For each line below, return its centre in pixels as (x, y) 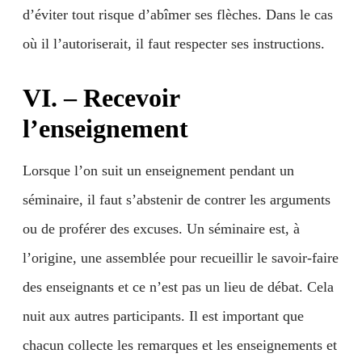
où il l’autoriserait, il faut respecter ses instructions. (174, 44)
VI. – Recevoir (101, 98)
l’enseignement (105, 128)
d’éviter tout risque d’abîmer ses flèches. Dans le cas (178, 15)
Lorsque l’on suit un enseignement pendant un (158, 170)
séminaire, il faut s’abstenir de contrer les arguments (177, 200)
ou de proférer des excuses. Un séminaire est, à (161, 229)
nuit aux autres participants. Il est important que (163, 316)
